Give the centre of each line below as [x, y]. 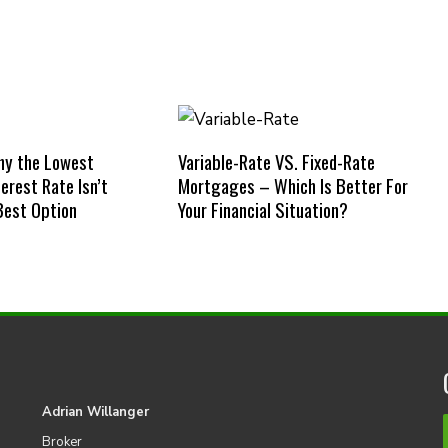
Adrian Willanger [95, 411]
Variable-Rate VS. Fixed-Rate [276, 161]
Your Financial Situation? [262, 209]
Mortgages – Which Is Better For [292, 185]
